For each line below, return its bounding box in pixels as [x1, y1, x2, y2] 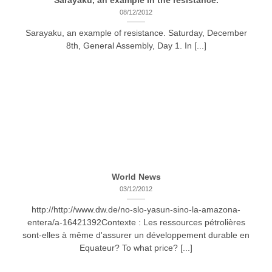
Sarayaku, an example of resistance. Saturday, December [25, 29, 247, 38]
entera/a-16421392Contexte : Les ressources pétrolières [27, 218, 245, 228]
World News [111, 172, 161, 182]
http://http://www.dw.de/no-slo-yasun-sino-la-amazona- [32, 205, 240, 215]
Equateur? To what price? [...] [80, 243, 192, 253]
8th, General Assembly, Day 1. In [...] [66, 41, 206, 51]
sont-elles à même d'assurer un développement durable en [22, 231, 250, 240]
